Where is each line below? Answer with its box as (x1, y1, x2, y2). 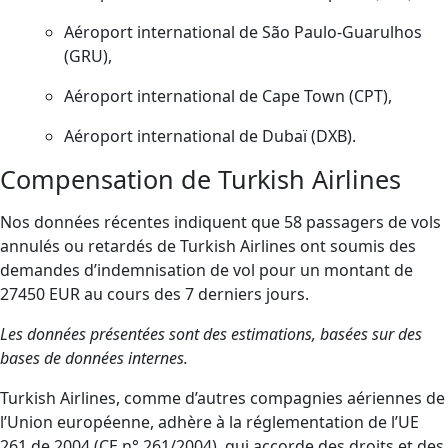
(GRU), (64, 45, 112, 67)
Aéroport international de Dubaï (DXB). (64, 125, 356, 147)
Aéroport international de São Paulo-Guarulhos (64, 21, 422, 43)
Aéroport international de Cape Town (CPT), (64, 85, 392, 107)
